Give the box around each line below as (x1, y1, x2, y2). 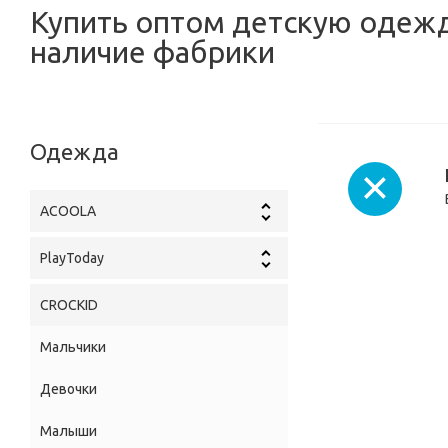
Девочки (40, 381, 97, 398)
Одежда (30, 139, 119, 165)
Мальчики (40, 339, 106, 356)
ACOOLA (40, 203, 96, 220)
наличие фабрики (30, 35, 275, 70)
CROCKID (40, 297, 98, 314)
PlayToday (40, 250, 104, 267)
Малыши (40, 423, 97, 440)
